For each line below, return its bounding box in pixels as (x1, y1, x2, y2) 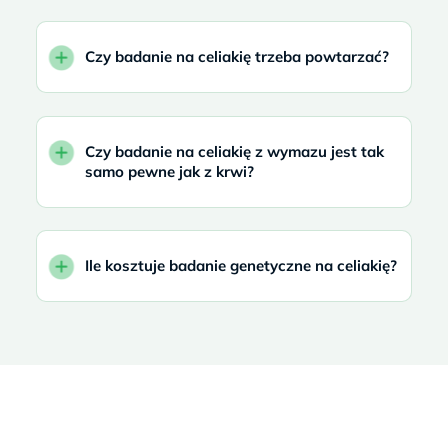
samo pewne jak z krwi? (85, 161, 254, 181)
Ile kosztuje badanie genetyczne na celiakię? (85, 256, 397, 276)
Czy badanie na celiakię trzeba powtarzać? (85, 47, 389, 67)
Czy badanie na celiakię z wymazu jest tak (85, 141, 384, 161)
